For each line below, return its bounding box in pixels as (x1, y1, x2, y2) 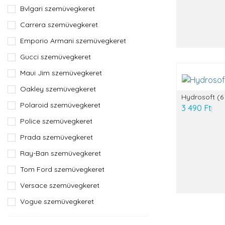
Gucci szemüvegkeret (20, 52, 91, 61)
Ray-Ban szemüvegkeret (20, 149, 101, 158)
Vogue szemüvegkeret (20, 197, 94, 206)
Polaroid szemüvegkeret (20, 100, 100, 109)
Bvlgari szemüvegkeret (20, 4, 95, 13)
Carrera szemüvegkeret (20, 20, 98, 29)
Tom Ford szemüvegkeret (20, 165, 104, 174)
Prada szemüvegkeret (20, 133, 93, 142)
